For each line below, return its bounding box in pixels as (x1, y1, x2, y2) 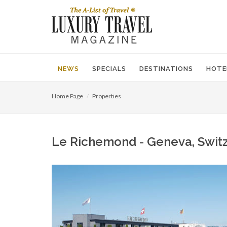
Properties (92, 92, 121, 100)
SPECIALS (92, 65, 126, 72)
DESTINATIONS (139, 65, 193, 72)
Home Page (52, 92, 83, 100)
